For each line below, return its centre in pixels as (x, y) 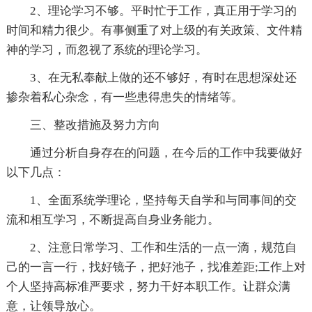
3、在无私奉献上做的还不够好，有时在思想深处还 (163, 77)
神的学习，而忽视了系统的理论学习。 (107, 49)
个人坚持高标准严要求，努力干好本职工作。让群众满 (148, 286)
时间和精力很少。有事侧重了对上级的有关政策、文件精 (154, 30)
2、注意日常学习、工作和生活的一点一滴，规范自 (163, 247)
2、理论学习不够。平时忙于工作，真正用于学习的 (163, 10)
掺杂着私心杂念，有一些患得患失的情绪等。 (124, 97)
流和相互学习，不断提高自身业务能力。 (112, 219)
